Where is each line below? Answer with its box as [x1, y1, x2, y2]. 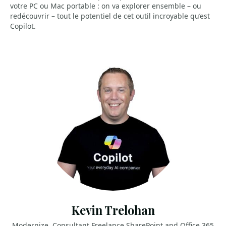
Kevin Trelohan [71, 202, 155, 218]
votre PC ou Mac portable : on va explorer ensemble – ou [10, 1, 201, 11]
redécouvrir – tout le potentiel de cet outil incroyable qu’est [10, 11, 210, 21]
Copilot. [10, 21, 36, 31]
